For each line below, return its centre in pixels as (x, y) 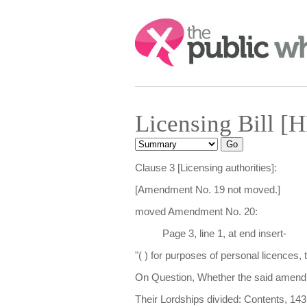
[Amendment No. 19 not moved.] (207, 189)
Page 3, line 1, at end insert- (224, 233)
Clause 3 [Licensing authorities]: (206, 168)
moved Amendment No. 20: (196, 211)
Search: (153, 25)
